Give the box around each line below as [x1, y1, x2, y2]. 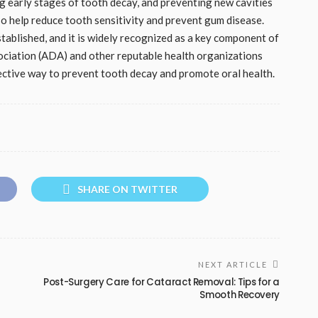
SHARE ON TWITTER [77, 182, 177, 195]
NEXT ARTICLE [198, 259, 268, 269]
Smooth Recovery [199, 287, 280, 302]
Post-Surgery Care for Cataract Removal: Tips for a [43, 275, 280, 289]
